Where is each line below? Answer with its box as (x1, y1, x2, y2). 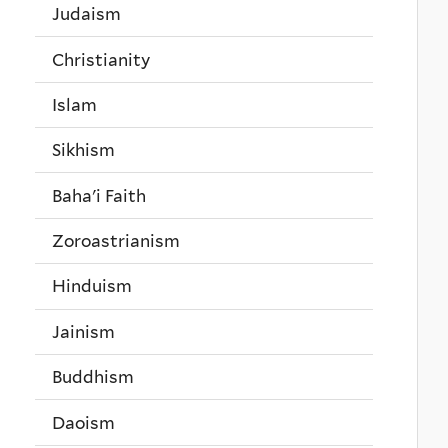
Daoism (52, 412, 115, 433)
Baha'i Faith (52, 185, 146, 206)
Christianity (52, 49, 150, 70)
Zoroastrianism (52, 231, 180, 251)
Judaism (52, 4, 121, 25)
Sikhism (52, 140, 115, 161)
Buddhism (52, 367, 134, 388)
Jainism (52, 321, 115, 342)
